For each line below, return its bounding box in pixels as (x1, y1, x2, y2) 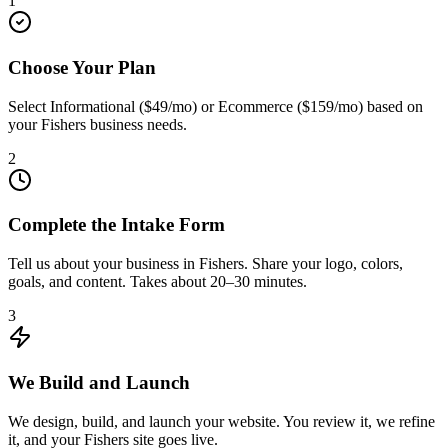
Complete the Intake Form (8, 214, 225, 236)
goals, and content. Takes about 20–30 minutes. (8, 273, 307, 291)
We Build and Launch (8, 371, 190, 393)
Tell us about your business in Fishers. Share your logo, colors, (8, 255, 403, 273)
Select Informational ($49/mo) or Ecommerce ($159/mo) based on (8, 97, 423, 115)
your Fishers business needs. (8, 115, 187, 133)
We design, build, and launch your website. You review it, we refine (8, 412, 435, 430)
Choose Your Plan (8, 56, 156, 78)
